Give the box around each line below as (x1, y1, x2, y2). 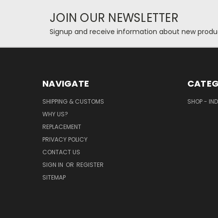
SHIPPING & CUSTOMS (42, 97, 104, 106)
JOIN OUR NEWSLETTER (50, 10, 179, 26)
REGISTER (76, 161, 104, 169)
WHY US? (42, 110, 68, 119)
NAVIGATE (42, 77, 89, 90)
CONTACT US (42, 148, 80, 157)
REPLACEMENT (42, 123, 81, 131)
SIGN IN (42, 161, 65, 169)
